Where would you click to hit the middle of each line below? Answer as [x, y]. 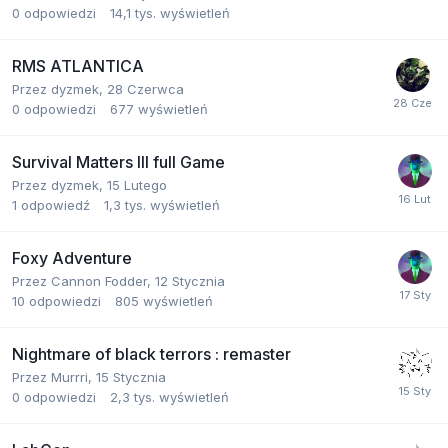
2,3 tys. [132, 396]
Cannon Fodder [99, 280]
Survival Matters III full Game [118, 161]
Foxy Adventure [72, 257]
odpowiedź [55, 204]
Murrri [69, 376]
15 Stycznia [131, 376]
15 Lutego [137, 184]
